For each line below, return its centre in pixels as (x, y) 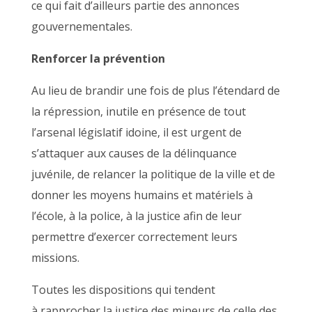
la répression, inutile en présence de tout (138, 111)
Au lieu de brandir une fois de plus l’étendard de (155, 91)
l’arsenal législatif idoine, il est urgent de (136, 132)
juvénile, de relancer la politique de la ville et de (153, 174)
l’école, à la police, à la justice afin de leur (136, 216)
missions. (55, 258)
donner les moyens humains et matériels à (142, 195)
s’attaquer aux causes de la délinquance (134, 153)
